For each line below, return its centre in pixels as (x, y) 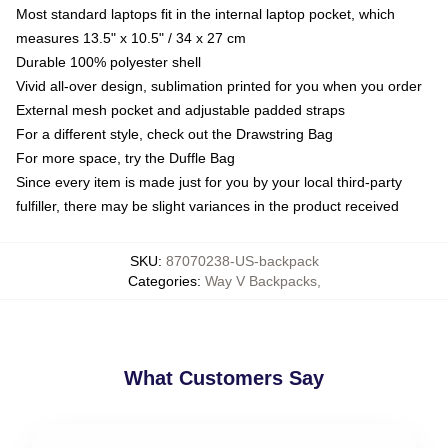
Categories (162, 280)
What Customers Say (224, 377)
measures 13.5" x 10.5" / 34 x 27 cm (131, 37)
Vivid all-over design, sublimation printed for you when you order (219, 85)
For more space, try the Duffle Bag (125, 157)
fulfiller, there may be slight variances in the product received (207, 205)
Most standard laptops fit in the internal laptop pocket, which (205, 13)
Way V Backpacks (260, 280)
